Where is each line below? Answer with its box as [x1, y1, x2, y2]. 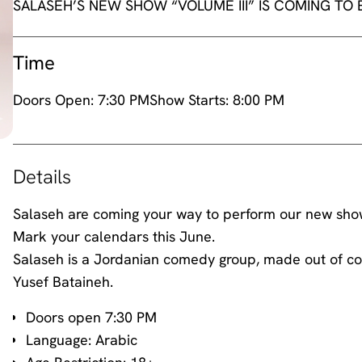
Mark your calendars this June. [13, 227, 215, 246]
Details [13, 164, 71, 189]
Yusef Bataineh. [13, 272, 113, 291]
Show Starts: [149, 90, 233, 109]
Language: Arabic [26, 330, 137, 349]
